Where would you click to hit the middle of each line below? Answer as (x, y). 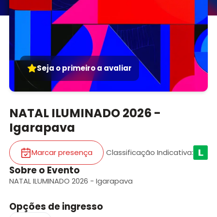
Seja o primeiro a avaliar (85, 68)
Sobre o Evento (44, 170)
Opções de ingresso (56, 207)
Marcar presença (62, 153)
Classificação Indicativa (149, 153)
